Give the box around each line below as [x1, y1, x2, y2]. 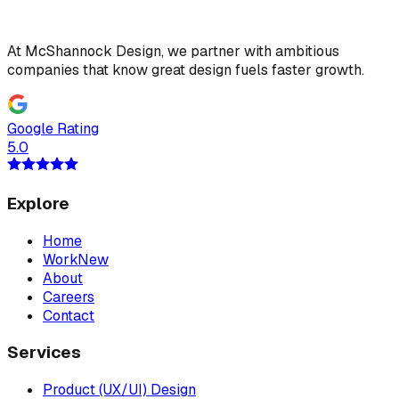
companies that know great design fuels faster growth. [7, 61, 364, 80]
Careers [43, 287, 94, 306]
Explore [7, 191, 69, 215]
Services [7, 341, 81, 364]
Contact [43, 305, 94, 325]
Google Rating [7, 119, 99, 139]
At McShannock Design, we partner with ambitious [7, 42, 339, 61]
